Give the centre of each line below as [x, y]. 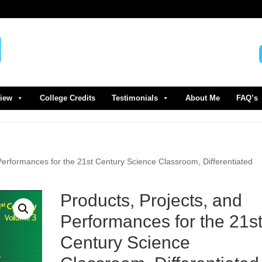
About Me [203, 98]
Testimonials [135, 98]
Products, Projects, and [151, 200]
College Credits [68, 98]
